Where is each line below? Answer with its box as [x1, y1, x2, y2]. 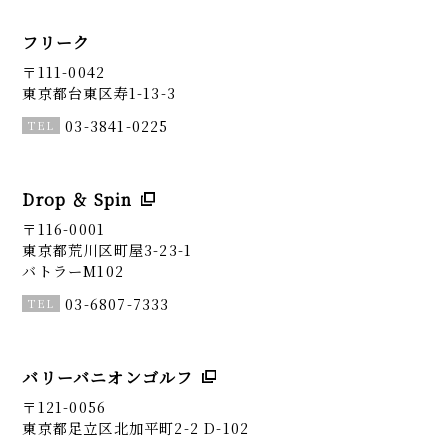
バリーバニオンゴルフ [22, 365, 194, 389]
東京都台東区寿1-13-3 [22, 81, 176, 103]
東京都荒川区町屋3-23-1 [22, 239, 193, 261]
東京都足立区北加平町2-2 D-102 [22, 417, 250, 439]
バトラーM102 [22, 260, 124, 282]
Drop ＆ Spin [22, 187, 133, 211]
